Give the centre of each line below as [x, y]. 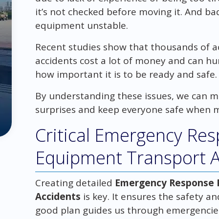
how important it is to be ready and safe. [126, 74]
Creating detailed [75, 183]
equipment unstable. [81, 25]
